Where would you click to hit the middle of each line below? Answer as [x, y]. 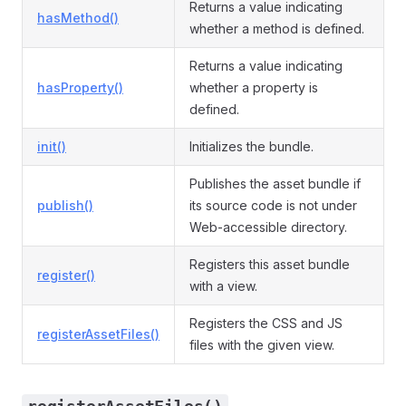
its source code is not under [273, 205]
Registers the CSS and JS [266, 323]
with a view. [223, 286]
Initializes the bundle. [251, 146]
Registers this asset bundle [270, 264]
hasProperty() [80, 87]
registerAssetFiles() [98, 334]
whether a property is [254, 87]
